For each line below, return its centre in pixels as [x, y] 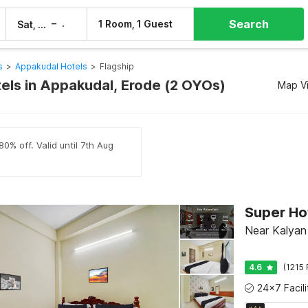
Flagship [117, 66]
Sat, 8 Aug [42, 24]
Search [249, 24]
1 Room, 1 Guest [136, 24]
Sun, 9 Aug [84, 24]
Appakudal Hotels [51, 66]
